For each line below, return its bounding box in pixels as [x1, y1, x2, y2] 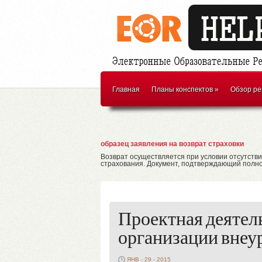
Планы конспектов [151, 85, 213, 94]
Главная [112, 85, 140, 94]
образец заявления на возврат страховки [101, 140, 244, 148]
